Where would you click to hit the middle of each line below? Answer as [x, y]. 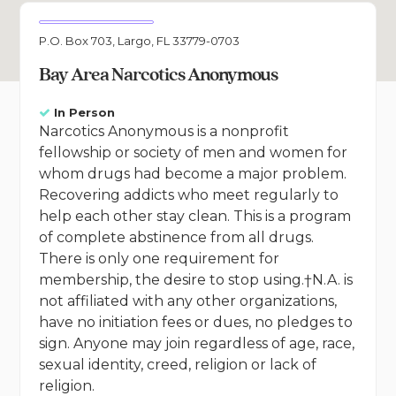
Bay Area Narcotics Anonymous [158, 76]
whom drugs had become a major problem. [192, 174]
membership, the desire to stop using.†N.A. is [195, 280]
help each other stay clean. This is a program [194, 217]
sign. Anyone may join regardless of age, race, [196, 344]
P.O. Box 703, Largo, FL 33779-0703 [139, 41]
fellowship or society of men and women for [193, 153]
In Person [84, 113]
